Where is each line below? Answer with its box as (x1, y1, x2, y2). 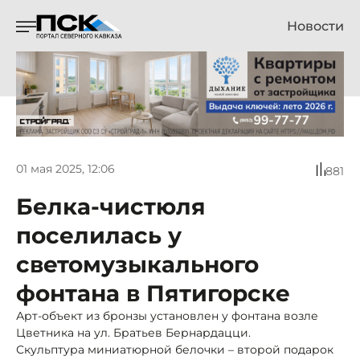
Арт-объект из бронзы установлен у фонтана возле (16, 308, 318, 323)
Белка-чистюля (16, 192, 206, 220)
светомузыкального (16, 250, 259, 278)
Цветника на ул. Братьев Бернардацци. (16, 325, 251, 340)
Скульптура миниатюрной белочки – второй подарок (16, 342, 333, 357)
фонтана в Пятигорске (16, 279, 290, 307)
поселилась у (16, 221, 182, 249)
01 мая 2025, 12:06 (16, 162, 115, 177)
